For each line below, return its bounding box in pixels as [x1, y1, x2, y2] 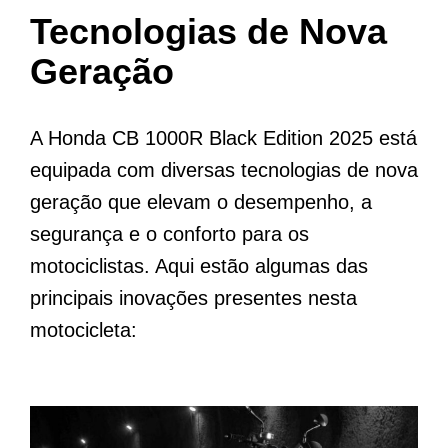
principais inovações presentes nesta [30, 287, 357, 310]
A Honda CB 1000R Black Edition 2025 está [30, 127, 417, 150]
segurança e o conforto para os [30, 223, 309, 246]
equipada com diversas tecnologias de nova [30, 159, 418, 182]
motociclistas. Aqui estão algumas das [30, 255, 368, 278]
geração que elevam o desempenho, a [30, 191, 372, 214]
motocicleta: [30, 319, 137, 342]
